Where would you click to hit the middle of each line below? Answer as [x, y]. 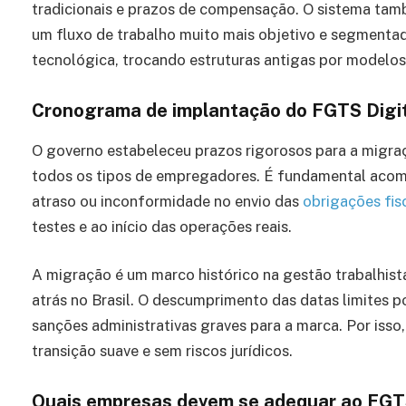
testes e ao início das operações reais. [162, 226]
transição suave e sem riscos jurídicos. [162, 351]
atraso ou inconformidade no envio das [167, 201]
